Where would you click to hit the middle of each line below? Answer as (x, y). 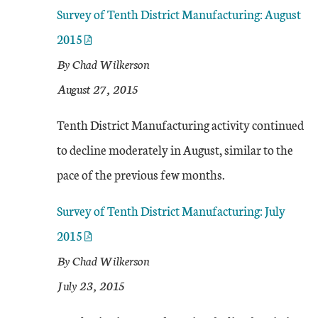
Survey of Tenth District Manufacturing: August (179, 14)
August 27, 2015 (98, 88)
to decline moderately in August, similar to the (175, 149)
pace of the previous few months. (141, 174)
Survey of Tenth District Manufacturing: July (171, 210)
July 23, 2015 (91, 285)
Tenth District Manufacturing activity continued (180, 125)
